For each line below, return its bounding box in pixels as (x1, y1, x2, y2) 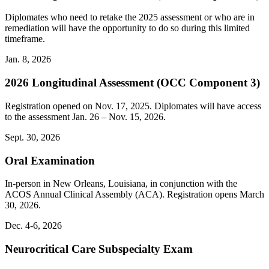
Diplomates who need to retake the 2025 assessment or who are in (5, 12, 255, 23)
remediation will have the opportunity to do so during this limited (5, 23, 250, 34)
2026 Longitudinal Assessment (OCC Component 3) (5, 76, 260, 89)
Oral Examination (5, 154, 95, 167)
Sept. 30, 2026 (5, 131, 60, 142)
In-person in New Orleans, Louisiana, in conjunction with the (5, 178, 237, 189)
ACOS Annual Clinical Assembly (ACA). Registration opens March (5, 189, 264, 200)
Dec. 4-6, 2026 (5, 220, 62, 231)
